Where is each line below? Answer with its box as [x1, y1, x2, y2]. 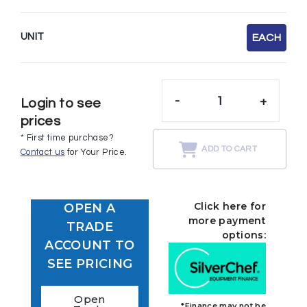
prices [21, 114, 61, 128]
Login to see [21, 96, 101, 110]
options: [222, 229, 266, 242]
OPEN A [64, 201, 116, 217]
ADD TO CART [201, 144, 257, 153]
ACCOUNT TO [45, 238, 135, 254]
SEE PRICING [47, 256, 133, 272]
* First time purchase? [21, 133, 114, 143]
